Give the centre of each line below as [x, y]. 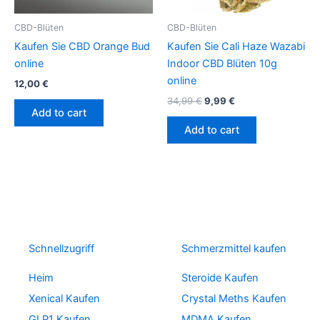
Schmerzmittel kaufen [234, 249]
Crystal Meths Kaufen [234, 299]
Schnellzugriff [61, 249]
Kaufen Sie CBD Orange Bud [82, 47]
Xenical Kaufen [64, 299]
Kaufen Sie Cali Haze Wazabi [236, 47]
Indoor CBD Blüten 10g [222, 64]
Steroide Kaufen [220, 278]
